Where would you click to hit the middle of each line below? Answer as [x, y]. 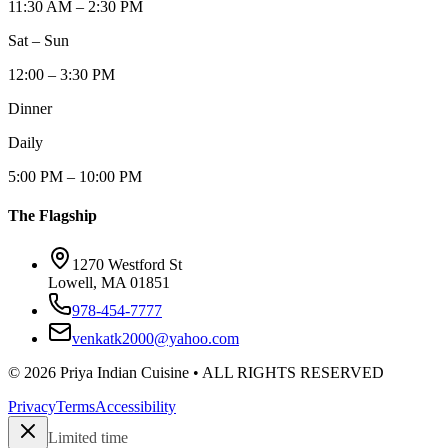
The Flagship [52, 216]
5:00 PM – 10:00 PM [75, 176]
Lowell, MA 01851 [109, 283]
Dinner [30, 108]
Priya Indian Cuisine [124, 373]
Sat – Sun [38, 40]
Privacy [32, 407]
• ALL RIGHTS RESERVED [286, 373]
